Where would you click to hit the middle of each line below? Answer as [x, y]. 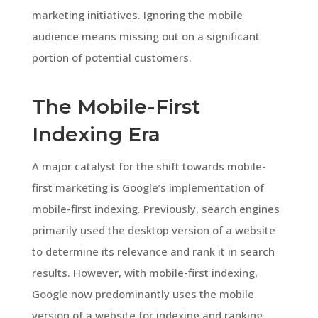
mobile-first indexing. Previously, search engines [155, 208]
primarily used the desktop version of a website [153, 230]
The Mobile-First [116, 106]
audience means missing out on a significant [146, 36]
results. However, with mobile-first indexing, [144, 272]
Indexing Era [96, 134]
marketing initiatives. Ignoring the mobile [137, 15]
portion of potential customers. [111, 57]
